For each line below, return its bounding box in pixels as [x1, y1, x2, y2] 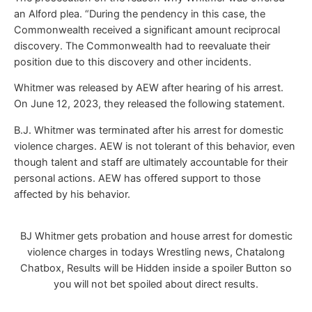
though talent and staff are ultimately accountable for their [14, 155, 288, 169]
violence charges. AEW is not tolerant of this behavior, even [14, 139, 295, 153]
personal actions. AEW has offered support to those [14, 171, 260, 185]
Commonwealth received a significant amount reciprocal [14, 23, 280, 36]
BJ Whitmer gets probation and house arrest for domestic [19, 230, 292, 243]
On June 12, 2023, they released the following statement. [14, 97, 285, 111]
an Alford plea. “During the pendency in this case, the [14, 7, 265, 20]
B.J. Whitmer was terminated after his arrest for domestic [14, 123, 283, 136]
